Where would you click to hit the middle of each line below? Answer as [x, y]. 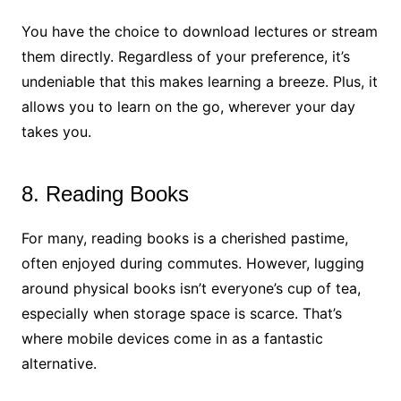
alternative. [59, 363]
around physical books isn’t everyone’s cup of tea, [191, 288]
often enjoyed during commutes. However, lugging [192, 263]
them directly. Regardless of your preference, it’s [185, 56]
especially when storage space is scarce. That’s [181, 313]
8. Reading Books [105, 193]
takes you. [56, 131]
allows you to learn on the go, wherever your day [188, 106]
